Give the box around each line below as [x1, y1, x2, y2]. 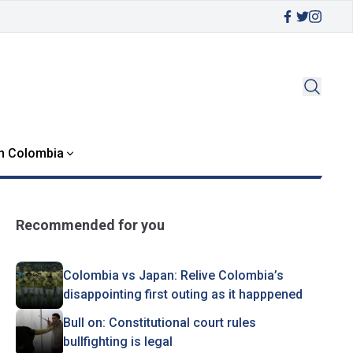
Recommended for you [15, 217, 165, 233]
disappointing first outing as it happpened [62, 287, 303, 302]
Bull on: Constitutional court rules [62, 315, 256, 330]
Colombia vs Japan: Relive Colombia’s [62, 268, 284, 283]
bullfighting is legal [62, 334, 173, 349]
